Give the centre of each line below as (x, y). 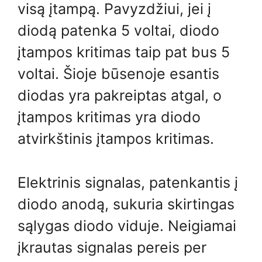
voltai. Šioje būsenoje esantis (118, 74)
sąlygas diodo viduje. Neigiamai (127, 225)
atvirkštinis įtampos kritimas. (116, 139)
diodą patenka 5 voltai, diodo (118, 30)
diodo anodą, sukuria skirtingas (126, 204)
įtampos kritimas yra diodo (109, 117)
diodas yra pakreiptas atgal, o (120, 95)
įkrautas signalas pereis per (112, 247)
